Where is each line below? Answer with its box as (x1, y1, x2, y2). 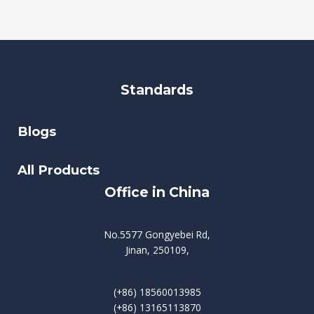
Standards (121, 81, 193, 98)
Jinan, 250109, (125, 243, 189, 257)
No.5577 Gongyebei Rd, (104, 227, 210, 241)
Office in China (104, 184, 210, 201)
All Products (18, 162, 100, 179)
